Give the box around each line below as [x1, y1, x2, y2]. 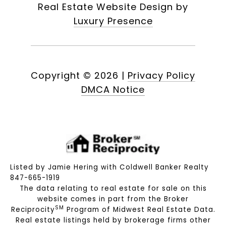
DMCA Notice [81, 83, 145, 96]
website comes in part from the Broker [37, 194, 189, 204]
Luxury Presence [73, 15, 153, 28]
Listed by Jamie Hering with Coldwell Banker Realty [10, 162, 209, 173]
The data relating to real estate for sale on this [19, 184, 207, 194]
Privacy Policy [128, 69, 195, 82]
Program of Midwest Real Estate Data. [64, 205, 215, 215]
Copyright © [31, 69, 91, 82]
